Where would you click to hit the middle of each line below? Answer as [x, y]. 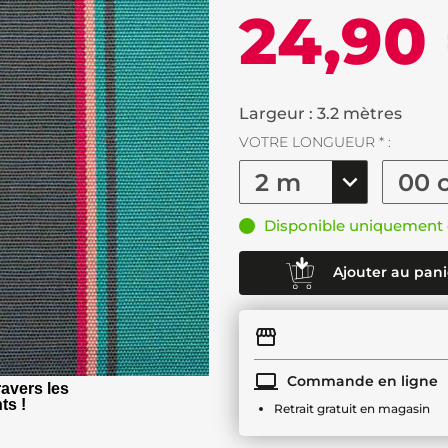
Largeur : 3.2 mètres [320, 113]
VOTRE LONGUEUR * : [315, 142]
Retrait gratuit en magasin [352, 408]
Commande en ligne [360, 380]
